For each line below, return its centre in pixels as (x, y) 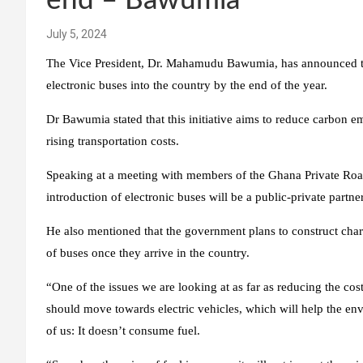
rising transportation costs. (113, 141)
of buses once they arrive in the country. (148, 253)
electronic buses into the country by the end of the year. (187, 85)
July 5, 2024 (77, 34)
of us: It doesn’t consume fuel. (123, 331)
